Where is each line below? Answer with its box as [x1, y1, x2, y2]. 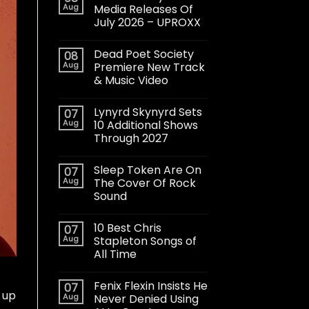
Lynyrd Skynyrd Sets [93, 103, 202, 120]
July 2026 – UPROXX [93, 14, 201, 30]
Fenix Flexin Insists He [93, 277, 208, 294]
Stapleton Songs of [93, 232, 197, 249]
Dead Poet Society [93, 46, 194, 62]
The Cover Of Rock [93, 175, 196, 191]
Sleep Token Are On [93, 161, 201, 178]
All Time [93, 246, 137, 262]
